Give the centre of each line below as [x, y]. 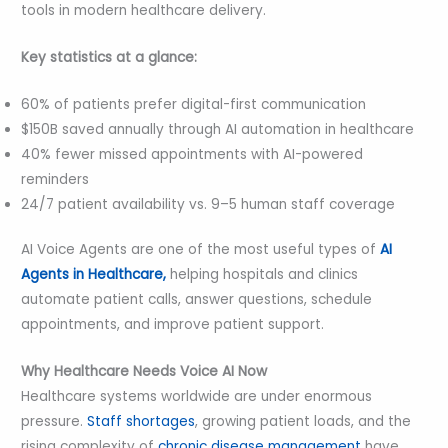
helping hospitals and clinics [264, 275]
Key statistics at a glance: [109, 57]
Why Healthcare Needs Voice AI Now [144, 372]
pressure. [52, 422]
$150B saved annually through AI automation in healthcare [218, 129]
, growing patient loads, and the [303, 422]
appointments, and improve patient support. [173, 325]
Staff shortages [139, 422]
